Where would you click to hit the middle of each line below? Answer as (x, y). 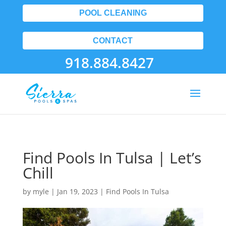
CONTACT (113, 40)
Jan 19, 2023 (77, 191)
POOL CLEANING (113, 13)
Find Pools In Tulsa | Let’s (112, 158)
